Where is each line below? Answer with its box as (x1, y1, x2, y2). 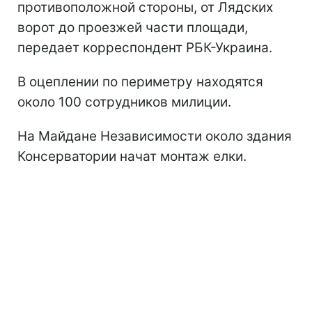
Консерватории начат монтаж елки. (17, 148, 247, 164)
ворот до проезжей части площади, (17, 19, 248, 36)
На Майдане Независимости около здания (17, 127, 292, 144)
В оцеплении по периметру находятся (17, 73, 263, 90)
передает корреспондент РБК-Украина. (17, 39, 272, 56)
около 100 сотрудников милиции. (17, 93, 231, 110)
